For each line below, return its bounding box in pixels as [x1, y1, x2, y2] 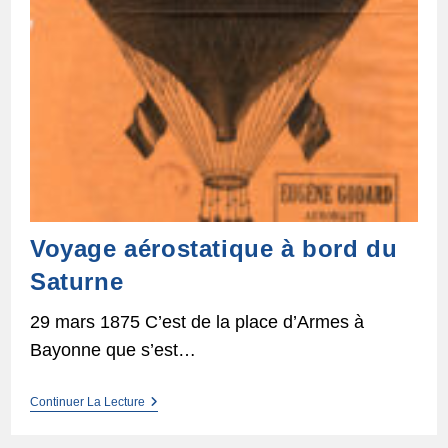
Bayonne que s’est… [29, 339, 196, 360]
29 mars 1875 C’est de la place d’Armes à [29, 311, 364, 332]
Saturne [29, 267, 124, 295]
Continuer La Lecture [29, 394, 145, 409]
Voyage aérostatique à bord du [29, 234, 398, 262]
